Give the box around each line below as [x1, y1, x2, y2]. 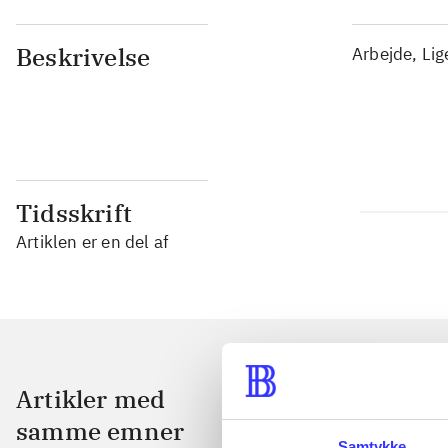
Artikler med [16, 383, 166, 415]
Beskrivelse [16, 41, 151, 73]
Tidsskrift [16, 197, 132, 229]
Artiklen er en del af [16, 231, 170, 253]
